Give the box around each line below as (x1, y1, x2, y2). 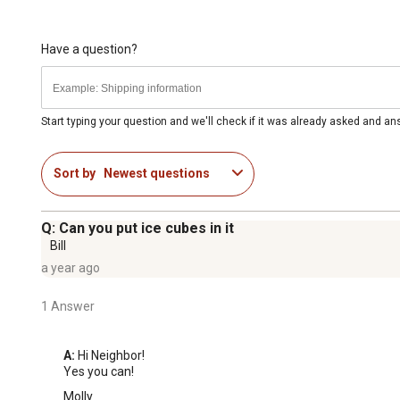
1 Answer (41, 298, 95, 313)
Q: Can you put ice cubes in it (41, 219, 234, 237)
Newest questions (104, 166, 210, 181)
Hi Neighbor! (75, 347, 145, 362)
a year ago (41, 260, 100, 275)
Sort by (54, 166, 96, 181)
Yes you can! (63, 363, 134, 379)
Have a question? (41, 41, 137, 56)
